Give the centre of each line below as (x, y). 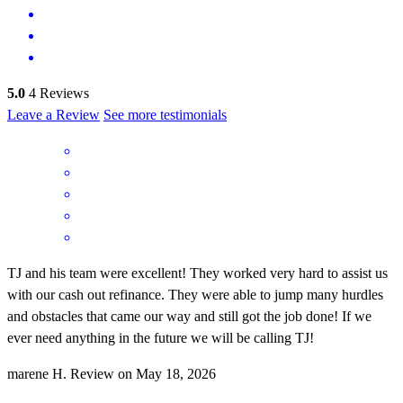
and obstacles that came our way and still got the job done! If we (189, 316)
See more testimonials (165, 114)
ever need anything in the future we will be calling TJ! (161, 337)
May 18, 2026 (176, 373)
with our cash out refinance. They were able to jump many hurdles (195, 294)
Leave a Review (54, 114)
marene (28, 373)
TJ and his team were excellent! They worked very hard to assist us (197, 273)
